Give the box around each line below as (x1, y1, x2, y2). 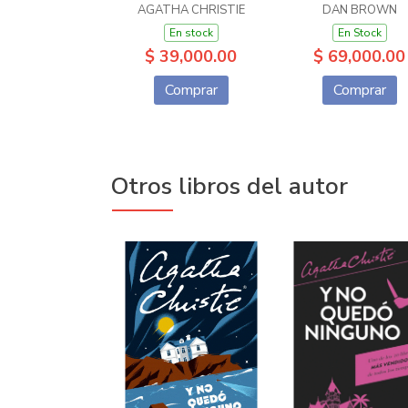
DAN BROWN (321, 2, 397, 18)
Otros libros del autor (110, 170, 348, 202)
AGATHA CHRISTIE (137, 2, 245, 18)
